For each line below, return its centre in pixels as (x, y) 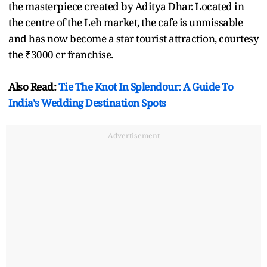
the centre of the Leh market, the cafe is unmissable (125, 23)
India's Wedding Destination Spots (87, 103)
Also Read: (33, 87)
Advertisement (133, 136)
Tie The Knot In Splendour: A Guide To (145, 87)
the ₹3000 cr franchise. (62, 55)
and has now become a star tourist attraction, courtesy (133, 39)
